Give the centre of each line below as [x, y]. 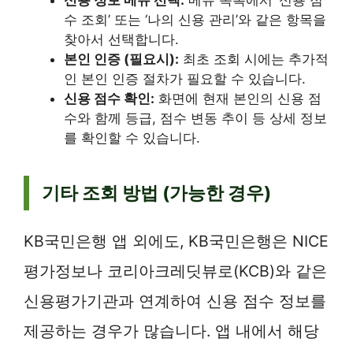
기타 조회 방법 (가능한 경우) [156, 193]
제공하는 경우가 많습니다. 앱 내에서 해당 [171, 331]
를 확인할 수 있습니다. [132, 138]
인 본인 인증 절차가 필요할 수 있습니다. [185, 79]
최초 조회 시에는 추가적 [254, 59]
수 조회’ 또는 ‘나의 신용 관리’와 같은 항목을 [195, 20]
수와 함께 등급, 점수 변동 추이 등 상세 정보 [195, 119]
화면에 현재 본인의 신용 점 [238, 99]
